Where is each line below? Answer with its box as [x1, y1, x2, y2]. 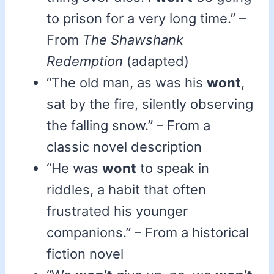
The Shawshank [83, 32, 183, 48]
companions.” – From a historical [46, 224, 249, 241]
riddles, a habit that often [46, 182, 206, 198]
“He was [46, 160, 102, 177]
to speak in [136, 160, 209, 177]
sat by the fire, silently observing [46, 96, 253, 113]
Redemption [46, 53, 123, 70]
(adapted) [123, 53, 189, 70]
